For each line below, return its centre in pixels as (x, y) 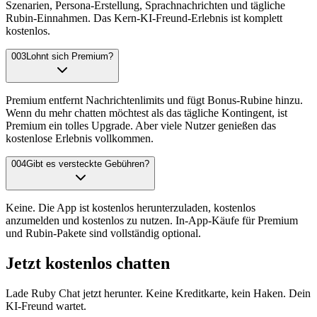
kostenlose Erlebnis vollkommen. (80, 138)
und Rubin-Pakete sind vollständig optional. (103, 233)
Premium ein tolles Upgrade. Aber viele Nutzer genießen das (141, 125)
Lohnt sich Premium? (70, 56)
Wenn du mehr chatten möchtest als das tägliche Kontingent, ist (146, 113)
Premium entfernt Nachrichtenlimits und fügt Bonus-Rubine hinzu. (154, 100)
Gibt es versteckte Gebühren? (88, 163)
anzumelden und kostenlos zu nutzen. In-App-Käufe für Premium (152, 220)
